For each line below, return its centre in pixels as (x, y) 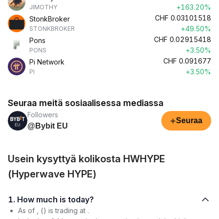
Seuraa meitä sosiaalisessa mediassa (86, 103)
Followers (43, 115)
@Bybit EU (48, 126)
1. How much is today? (81, 199)
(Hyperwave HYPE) (52, 174)
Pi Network (47, 62)
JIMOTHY (43, 7)
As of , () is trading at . (54, 210)
